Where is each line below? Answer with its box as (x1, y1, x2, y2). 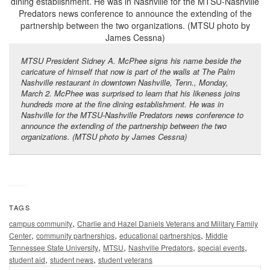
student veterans (98, 254, 152, 265)
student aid (9, 254, 45, 265)
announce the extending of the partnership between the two (21, 119, 227, 131)
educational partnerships (119, 230, 201, 240)
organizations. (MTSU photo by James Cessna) (21, 130, 187, 142)
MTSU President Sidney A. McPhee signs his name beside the (21, 54, 241, 66)
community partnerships (36, 230, 115, 240)
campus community (9, 218, 72, 228)
